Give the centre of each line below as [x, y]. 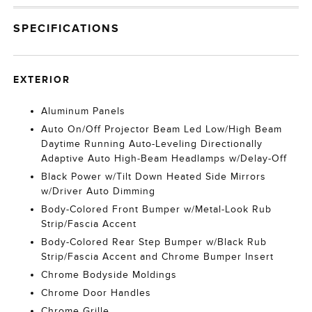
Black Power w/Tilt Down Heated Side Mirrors [154, 177]
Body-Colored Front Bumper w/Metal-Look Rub [157, 210]
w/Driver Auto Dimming [99, 192]
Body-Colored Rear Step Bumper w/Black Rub [154, 242]
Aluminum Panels [84, 111]
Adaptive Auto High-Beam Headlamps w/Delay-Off [164, 159]
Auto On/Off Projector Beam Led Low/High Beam [162, 130]
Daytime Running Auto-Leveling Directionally [152, 144]
